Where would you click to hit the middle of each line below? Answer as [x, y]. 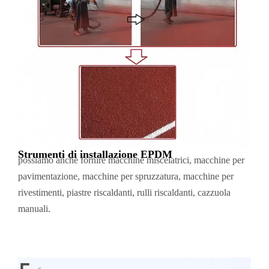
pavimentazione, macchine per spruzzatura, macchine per [126, 176]
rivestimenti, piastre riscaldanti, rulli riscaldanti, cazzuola [124, 192]
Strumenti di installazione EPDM [95, 154]
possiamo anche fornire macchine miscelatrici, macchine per [131, 160]
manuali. [34, 208]
